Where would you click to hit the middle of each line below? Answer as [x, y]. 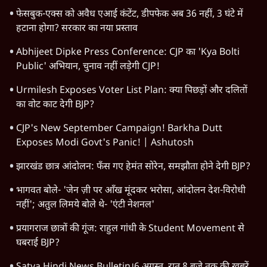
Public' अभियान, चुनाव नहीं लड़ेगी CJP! [88, 67]
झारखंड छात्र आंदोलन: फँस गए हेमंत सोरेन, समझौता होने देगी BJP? [133, 167]
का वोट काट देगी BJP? [55, 105]
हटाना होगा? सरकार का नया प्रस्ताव [77, 29]
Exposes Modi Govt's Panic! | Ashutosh [105, 144]
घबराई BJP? [38, 244]
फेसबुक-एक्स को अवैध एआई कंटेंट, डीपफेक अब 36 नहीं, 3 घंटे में [130, 15]
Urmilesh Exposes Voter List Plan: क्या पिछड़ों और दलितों [132, 91]
